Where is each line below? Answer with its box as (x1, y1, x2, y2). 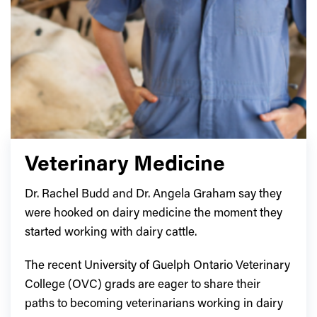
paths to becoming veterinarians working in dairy (25, 298, 283, 311)
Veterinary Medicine (25, 154, 225, 176)
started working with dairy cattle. (25, 226, 197, 239)
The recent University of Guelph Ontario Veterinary (25, 260, 290, 272)
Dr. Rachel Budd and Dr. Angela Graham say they (25, 188, 282, 201)
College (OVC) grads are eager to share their (25, 279, 260, 292)
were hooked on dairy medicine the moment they (25, 207, 282, 220)
